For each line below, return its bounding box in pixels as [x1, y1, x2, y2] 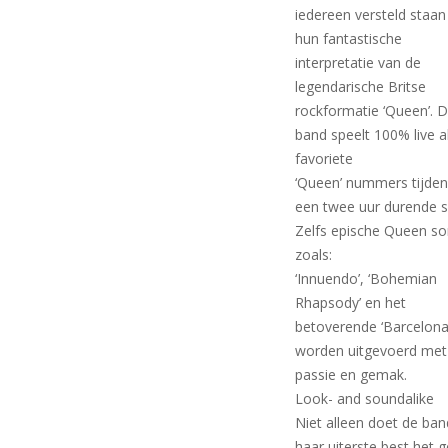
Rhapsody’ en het [295, 292, 407, 312]
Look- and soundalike [295, 388, 435, 408]
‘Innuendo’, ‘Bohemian [295, 268, 438, 288]
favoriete [295, 148, 354, 168]
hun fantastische [295, 28, 403, 48]
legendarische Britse [295, 76, 427, 96]
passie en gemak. [295, 364, 408, 384]
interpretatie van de [295, 52, 422, 72]
